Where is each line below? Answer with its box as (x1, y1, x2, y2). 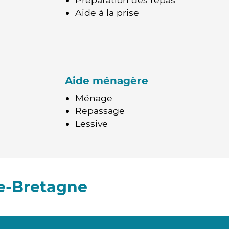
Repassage (75, 105, 125, 116)
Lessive (75, 118, 108, 129)
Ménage (75, 93, 112, 103)
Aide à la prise (75, 7, 139, 18)
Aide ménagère (65, 75, 148, 87)
